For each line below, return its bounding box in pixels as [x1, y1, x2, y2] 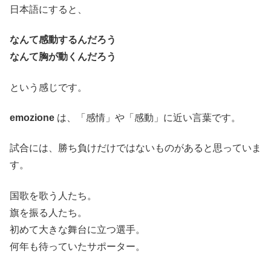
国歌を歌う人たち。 [10, 190, 97, 201]
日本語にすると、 [10, 4, 87, 15]
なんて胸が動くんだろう [10, 51, 116, 62]
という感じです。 [10, 82, 87, 93]
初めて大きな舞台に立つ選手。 [10, 224, 145, 235]
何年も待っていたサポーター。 [10, 241, 145, 252]
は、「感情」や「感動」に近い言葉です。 [54, 113, 241, 123]
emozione [10, 113, 54, 123]
